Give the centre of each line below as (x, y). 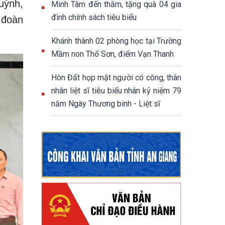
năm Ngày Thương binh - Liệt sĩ (106, 104)
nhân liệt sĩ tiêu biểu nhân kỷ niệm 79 (116, 91)
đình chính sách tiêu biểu (94, 17)
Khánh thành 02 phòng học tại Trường (116, 41)
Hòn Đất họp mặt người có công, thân (116, 78)
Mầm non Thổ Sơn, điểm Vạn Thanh (113, 54)
